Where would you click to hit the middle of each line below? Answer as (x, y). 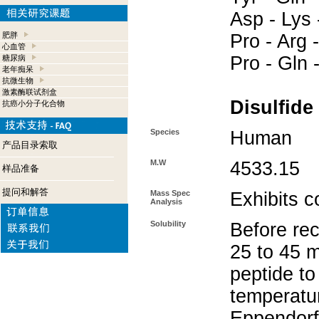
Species (165, 132)
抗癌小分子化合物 (33, 103)
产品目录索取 (30, 145)
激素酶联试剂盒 (30, 92)
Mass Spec (170, 193)
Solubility (168, 224)
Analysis (166, 202)
